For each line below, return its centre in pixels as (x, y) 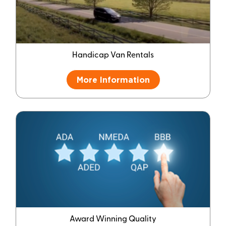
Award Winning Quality (113, 220)
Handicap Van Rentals (113, 55)
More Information (113, 79)
